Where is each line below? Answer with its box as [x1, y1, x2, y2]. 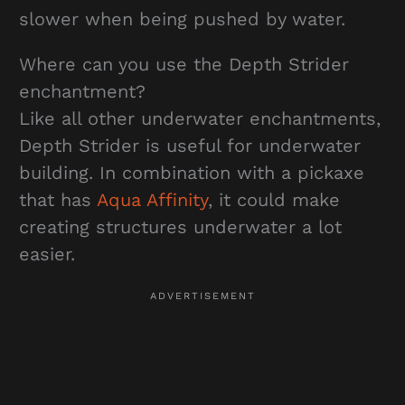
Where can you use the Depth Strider [18, 52, 349, 75]
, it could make [207, 188, 340, 211]
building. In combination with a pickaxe [18, 161, 364, 184]
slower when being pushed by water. [18, 7, 352, 30]
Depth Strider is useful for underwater [18, 134, 361, 156]
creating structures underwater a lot [18, 215, 342, 238]
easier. [18, 242, 75, 265]
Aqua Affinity [96, 188, 208, 211]
